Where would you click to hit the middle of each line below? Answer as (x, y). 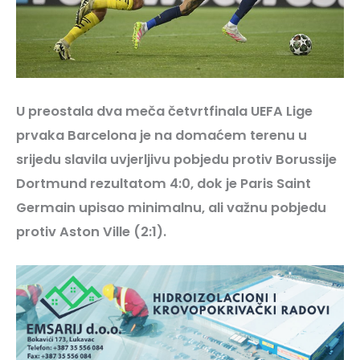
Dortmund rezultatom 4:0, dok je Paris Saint (164, 183)
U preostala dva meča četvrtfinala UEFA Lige (164, 111)
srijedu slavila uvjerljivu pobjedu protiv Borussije (176, 159)
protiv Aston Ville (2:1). (91, 231)
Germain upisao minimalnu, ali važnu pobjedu (171, 207)
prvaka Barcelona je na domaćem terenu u (162, 135)
